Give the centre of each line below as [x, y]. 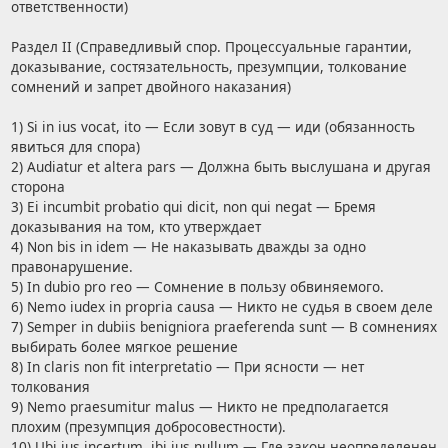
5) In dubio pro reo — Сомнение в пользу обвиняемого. [197, 287]
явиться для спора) [75, 147]
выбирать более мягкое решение [124, 347]
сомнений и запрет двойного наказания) [150, 87]
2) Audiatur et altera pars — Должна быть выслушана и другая [220, 167]
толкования [50, 387]
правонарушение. [71, 267]
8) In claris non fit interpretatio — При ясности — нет [187, 367]
